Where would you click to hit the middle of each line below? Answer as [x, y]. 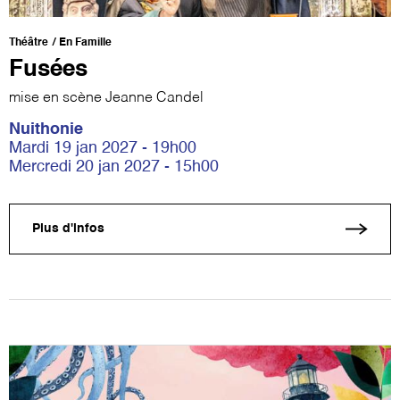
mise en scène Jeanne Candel [106, 98]
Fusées [48, 69]
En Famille [85, 42]
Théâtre [29, 42]
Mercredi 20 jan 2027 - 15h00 [114, 167]
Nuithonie [46, 129]
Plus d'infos [68, 229]
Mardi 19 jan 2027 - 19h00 [103, 148]
